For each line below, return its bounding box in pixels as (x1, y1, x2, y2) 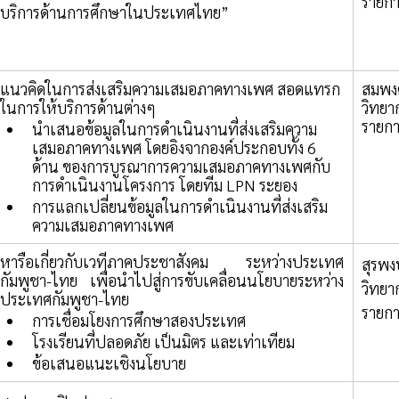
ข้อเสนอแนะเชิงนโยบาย (32, 353, 186, 374)
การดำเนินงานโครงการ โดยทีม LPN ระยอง (32, 175, 297, 196)
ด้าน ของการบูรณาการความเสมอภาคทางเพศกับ (32, 156, 330, 177)
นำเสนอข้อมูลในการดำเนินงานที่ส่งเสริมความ (32, 118, 317, 140)
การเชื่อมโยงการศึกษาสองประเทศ (32, 310, 249, 331)
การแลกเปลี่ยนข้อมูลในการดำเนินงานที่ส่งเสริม (32, 196, 328, 217)
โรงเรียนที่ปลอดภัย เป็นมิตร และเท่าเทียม (32, 331, 295, 353)
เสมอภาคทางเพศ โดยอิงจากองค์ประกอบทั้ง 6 (32, 137, 320, 159)
